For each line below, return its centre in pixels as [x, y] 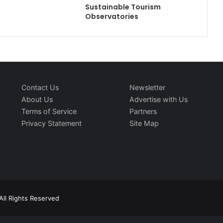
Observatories [112, 16]
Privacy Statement [52, 123]
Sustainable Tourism [123, 7]
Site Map [144, 123]
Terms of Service [49, 111]
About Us [37, 99]
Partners [143, 111]
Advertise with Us [159, 99]
